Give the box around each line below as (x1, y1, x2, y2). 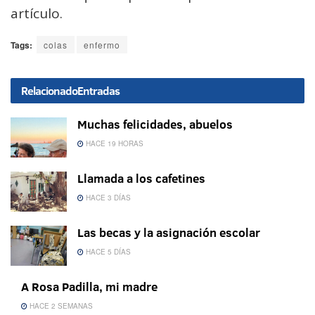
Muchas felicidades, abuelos (77, 115, 233, 132)
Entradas (77, 82, 120, 98)
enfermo (84, 38, 120, 51)
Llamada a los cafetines (77, 170, 205, 187)
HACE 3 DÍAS (84, 193, 131, 203)
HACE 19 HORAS (84, 138, 143, 148)
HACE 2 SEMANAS (27, 301, 93, 311)
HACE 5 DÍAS (84, 247, 131, 257)
